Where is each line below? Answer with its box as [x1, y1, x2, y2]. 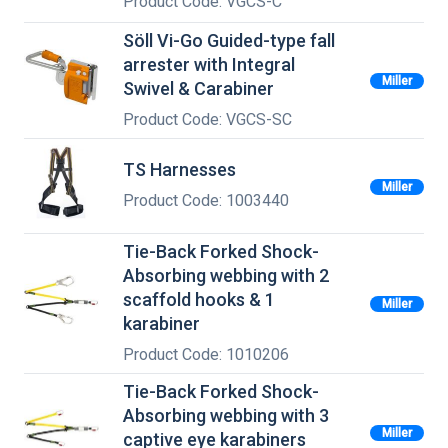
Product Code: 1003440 [123, 191, 289, 211]
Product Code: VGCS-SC [123, 109, 292, 129]
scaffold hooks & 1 [123, 288, 275, 310]
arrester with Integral [123, 53, 295, 75]
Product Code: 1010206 [123, 345, 289, 365]
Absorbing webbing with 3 [123, 405, 329, 427]
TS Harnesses [123, 159, 236, 181]
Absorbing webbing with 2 [123, 264, 329, 286]
